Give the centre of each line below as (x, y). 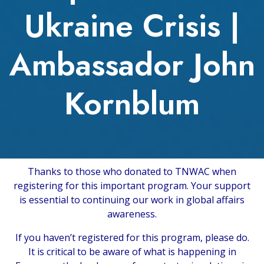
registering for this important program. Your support (132, 185)
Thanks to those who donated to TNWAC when (132, 171)
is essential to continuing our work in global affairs (132, 199)
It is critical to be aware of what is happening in (132, 251)
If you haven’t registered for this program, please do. (132, 237)
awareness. (132, 214)
